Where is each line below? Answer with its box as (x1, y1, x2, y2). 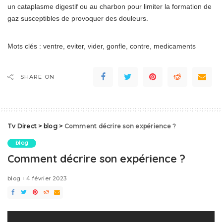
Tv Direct (7, 122, 37, 130)
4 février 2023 (26, 174, 67, 182)
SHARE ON (20, 73, 55, 81)
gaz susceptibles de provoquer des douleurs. (7, 14, 148, 23)
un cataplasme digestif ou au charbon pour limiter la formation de (7, 2, 212, 11)
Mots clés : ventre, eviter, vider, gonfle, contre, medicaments (7, 42, 196, 51)
